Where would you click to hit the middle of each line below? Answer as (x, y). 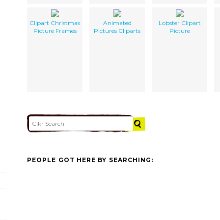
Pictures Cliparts (117, 30)
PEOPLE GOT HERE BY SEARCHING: (90, 160)
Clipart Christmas (55, 23)
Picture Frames (55, 30)
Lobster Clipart (179, 23)
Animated (117, 23)
